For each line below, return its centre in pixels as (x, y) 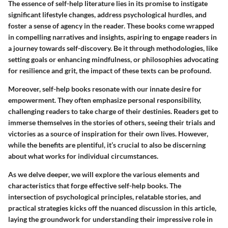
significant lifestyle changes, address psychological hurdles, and (107, 15)
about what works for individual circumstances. (83, 156)
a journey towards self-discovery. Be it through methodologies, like (113, 48)
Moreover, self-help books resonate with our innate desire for (105, 89)
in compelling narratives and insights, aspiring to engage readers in (112, 37)
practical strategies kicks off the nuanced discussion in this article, (112, 208)
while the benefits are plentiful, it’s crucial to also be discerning (107, 145)
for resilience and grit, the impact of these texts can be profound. (110, 71)
